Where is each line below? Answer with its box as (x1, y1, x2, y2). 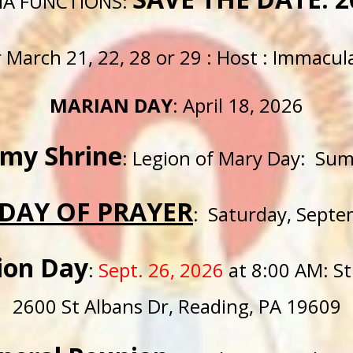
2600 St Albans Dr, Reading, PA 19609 (12, 293, 341, 319)
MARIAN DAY (50, 92, 173, 118)
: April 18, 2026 (173, 92, 303, 118)
